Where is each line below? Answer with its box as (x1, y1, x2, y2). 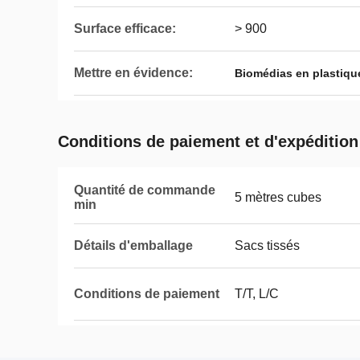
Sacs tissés (235, 239, 300, 252)
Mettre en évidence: (74, 66, 193, 80)
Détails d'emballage (74, 239, 193, 252)
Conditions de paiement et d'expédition (58, 133, 358, 150)
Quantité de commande (74, 183, 215, 197)
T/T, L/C (235, 287, 279, 301)
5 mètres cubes (235, 190, 321, 204)
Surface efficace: (74, 22, 176, 35)
